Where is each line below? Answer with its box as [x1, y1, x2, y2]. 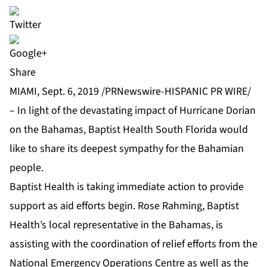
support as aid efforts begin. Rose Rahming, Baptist [10, 198, 239, 214]
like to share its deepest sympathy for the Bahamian [10, 141, 244, 157]
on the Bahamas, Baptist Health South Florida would [10, 122, 248, 138]
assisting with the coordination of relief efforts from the [10, 237, 257, 252]
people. [10, 160, 44, 176]
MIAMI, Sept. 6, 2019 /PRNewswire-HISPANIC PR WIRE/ [10, 84, 251, 100]
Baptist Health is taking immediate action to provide [10, 179, 244, 195]
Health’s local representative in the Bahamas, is [10, 218, 223, 233]
